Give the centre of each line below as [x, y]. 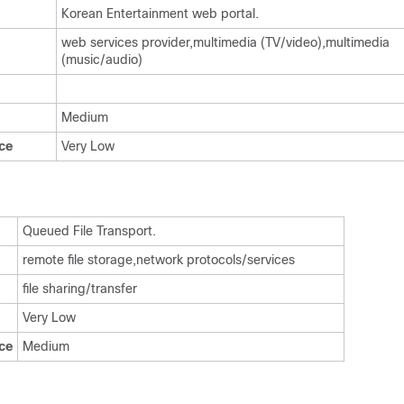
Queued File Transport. [89, 231]
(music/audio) [102, 60]
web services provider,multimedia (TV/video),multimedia [225, 42]
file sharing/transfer [80, 289]
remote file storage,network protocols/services [159, 260]
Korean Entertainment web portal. [160, 14]
